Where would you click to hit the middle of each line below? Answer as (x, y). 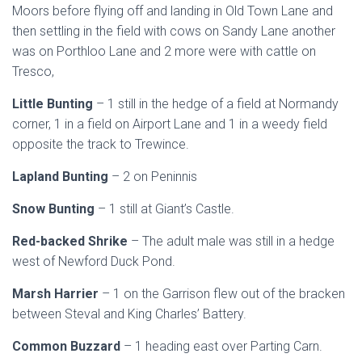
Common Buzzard (68, 346)
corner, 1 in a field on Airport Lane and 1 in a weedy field (170, 124)
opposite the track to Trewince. (101, 144)
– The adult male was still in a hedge (233, 241)
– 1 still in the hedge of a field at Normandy (217, 104)
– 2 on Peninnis (156, 177)
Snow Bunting (55, 209)
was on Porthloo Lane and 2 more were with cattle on (164, 51)
